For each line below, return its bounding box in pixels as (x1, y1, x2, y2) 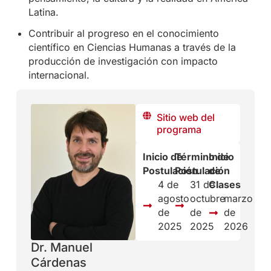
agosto (158, 192, 189, 205)
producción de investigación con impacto (28, 55, 218, 68)
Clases (208, 178, 241, 191)
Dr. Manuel (30, 240, 93, 255)
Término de (174, 151, 229, 163)
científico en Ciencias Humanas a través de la (28, 41, 236, 54)
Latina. (28, 6, 59, 19)
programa (156, 123, 201, 136)
